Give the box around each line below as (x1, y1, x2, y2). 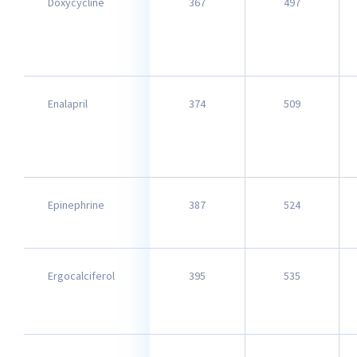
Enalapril (48, 96, 88, 111)
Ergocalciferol (48, 269, 115, 283)
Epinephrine (48, 198, 104, 212)
